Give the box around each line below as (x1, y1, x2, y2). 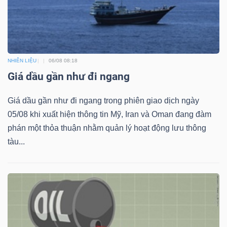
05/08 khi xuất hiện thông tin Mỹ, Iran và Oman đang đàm (8, 110, 211, 119)
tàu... (8, 137, 25, 146)
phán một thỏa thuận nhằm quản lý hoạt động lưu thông (8, 124, 206, 132)
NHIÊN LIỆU (8, 58, 36, 63)
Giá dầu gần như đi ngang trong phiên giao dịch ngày (8, 96, 199, 105)
